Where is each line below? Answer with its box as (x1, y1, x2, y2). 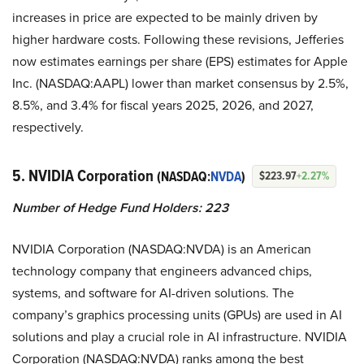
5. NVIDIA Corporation (12, 162, 157, 188)
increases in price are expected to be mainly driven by (12, 7, 318, 27)
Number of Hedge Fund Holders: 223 (12, 197, 228, 217)
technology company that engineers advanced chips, (12, 261, 312, 280)
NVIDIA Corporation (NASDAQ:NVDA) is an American (12, 239, 311, 258)
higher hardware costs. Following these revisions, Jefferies (12, 29, 344, 49)
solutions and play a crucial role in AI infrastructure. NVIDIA (12, 327, 347, 346)
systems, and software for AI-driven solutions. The (12, 283, 294, 302)
